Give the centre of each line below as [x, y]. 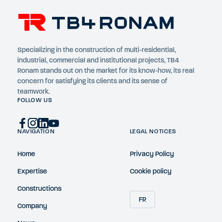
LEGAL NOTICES [153, 132]
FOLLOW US [35, 100]
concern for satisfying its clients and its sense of [92, 81]
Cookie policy [150, 171]
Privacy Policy [152, 154]
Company [32, 206]
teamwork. [34, 92]
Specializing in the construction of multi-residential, [97, 50]
